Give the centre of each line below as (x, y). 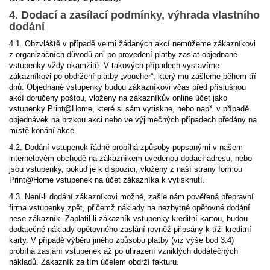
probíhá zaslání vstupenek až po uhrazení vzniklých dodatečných (124, 251)
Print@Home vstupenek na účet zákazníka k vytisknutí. (107, 180)
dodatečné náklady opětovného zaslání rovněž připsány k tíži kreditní (130, 229)
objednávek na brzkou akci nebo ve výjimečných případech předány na (133, 120)
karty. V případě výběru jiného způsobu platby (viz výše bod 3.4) (121, 240)
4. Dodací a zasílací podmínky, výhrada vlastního (134, 15)
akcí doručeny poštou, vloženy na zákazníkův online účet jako (118, 98)
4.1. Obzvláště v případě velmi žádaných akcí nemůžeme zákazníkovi (132, 44)
